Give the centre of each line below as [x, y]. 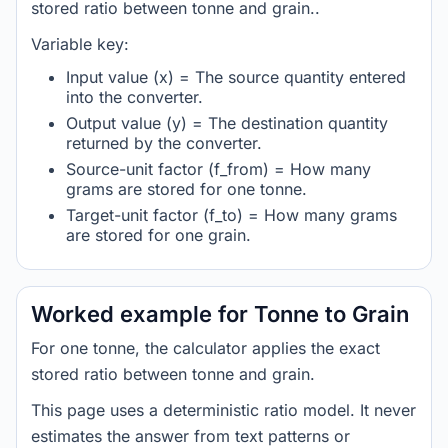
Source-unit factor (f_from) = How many [218, 169]
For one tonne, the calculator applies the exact [205, 348]
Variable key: [80, 44]
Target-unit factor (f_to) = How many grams [231, 215]
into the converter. [134, 97]
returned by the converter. [164, 143]
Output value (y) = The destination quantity [227, 123]
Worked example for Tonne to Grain [220, 314]
